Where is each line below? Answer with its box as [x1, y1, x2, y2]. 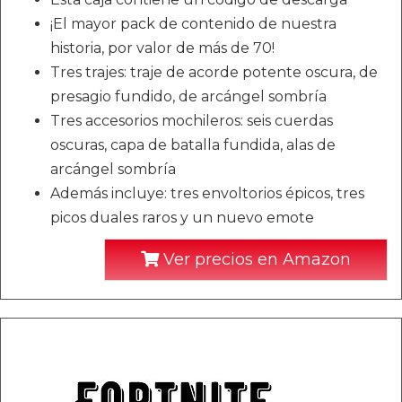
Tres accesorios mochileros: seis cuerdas [50, 112, 333, 129]
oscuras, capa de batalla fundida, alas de [50, 136, 336, 153]
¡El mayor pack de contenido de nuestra [50, 15, 336, 32]
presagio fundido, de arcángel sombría [50, 88, 327, 105]
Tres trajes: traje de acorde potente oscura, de [50, 64, 378, 81]
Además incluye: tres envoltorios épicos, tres [50, 185, 364, 202]
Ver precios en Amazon [159, 249, 351, 269]
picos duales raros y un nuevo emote [50, 209, 314, 226]
